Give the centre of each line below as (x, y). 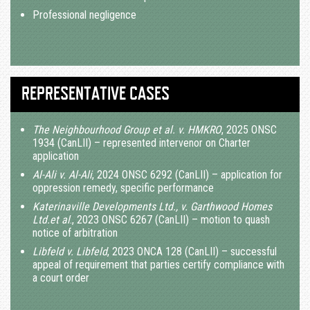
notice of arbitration (75, 233)
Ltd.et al (51, 220)
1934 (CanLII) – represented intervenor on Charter (142, 143)
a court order (61, 278)
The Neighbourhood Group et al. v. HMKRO (127, 130)
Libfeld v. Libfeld (70, 252)
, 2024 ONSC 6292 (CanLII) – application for (187, 175)
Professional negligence (84, 15)
